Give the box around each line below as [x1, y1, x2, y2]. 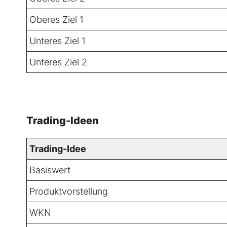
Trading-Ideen [26, 115, 99, 127]
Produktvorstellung [29, 186, 108, 197]
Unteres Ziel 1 [29, 35, 86, 47]
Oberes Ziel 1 [29, 14, 84, 25]
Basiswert [29, 165, 70, 176]
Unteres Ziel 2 [29, 57, 87, 68]
